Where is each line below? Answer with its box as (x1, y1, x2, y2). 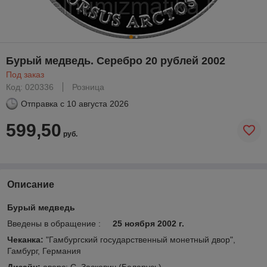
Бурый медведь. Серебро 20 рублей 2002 (6, 54, 225, 67)
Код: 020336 (6, 82, 54, 92)
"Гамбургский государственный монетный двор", (46, 234, 235, 244)
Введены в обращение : (7, 218, 113, 228)
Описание (7, 179, 54, 190)
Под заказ (6, 69, 44, 79)
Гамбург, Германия (7, 246, 81, 256)
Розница (72, 82, 104, 92)
